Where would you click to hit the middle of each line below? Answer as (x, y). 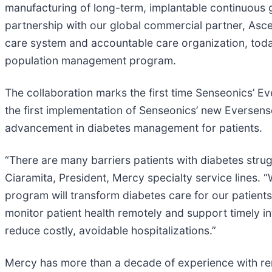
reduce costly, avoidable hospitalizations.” (110, 230)
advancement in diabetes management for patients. (134, 127)
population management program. (90, 60)
